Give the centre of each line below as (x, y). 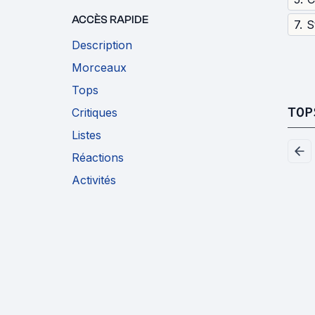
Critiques (95, 112)
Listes (86, 135)
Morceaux (99, 67)
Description (102, 45)
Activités (94, 180)
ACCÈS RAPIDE (110, 20)
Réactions (98, 157)
